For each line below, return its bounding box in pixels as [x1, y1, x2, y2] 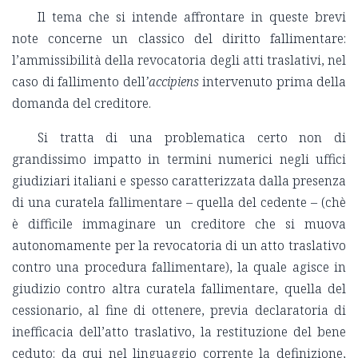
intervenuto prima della [198, 73, 346, 91]
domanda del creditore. [12, 94, 151, 113]
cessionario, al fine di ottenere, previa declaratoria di [12, 301, 346, 320]
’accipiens [145, 73, 199, 91]
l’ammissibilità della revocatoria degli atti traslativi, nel [12, 51, 346, 70]
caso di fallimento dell [12, 73, 145, 91]
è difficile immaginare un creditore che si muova [12, 215, 346, 233]
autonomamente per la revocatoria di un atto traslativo [12, 237, 346, 255]
